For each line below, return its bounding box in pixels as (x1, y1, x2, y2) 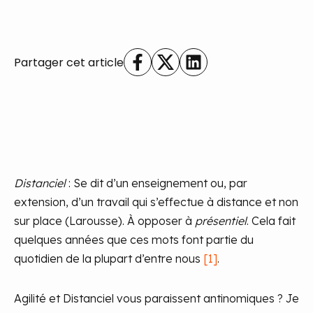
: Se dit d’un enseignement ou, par (66, 176, 247, 190)
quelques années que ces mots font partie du (14, 233, 254, 247)
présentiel (195, 214, 247, 228)
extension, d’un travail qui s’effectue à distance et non (14, 195, 298, 209)
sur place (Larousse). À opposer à (14, 214, 195, 228)
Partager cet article (14, 54, 124, 71)
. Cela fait (247, 214, 296, 228)
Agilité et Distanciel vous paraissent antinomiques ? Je (14, 291, 299, 305)
